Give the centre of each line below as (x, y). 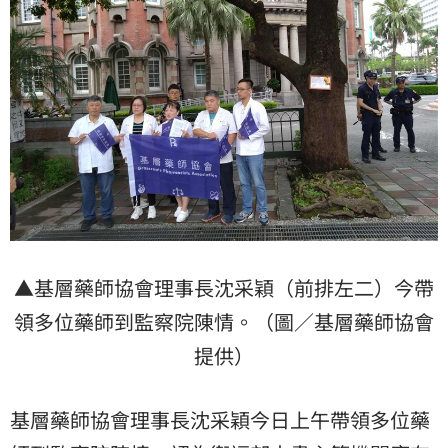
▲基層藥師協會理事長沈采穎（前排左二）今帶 (224, 287)
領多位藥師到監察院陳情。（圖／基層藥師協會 (224, 321)
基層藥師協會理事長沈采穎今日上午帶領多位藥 (220, 419)
